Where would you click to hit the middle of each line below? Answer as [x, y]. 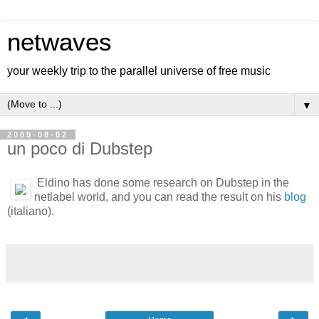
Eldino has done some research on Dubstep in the [162, 182]
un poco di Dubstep [80, 148]
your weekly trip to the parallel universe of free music [139, 71]
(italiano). [31, 211]
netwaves [59, 42]
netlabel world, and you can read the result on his [159, 197]
